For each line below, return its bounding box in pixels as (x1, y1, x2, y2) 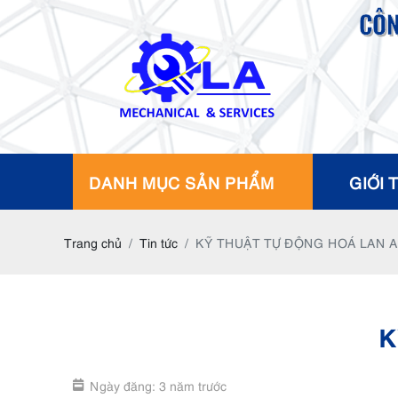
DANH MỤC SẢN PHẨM (89, 171, 275, 193)
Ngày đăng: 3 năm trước (90, 377, 227, 394)
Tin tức (139, 234, 178, 251)
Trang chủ (64, 234, 122, 251)
